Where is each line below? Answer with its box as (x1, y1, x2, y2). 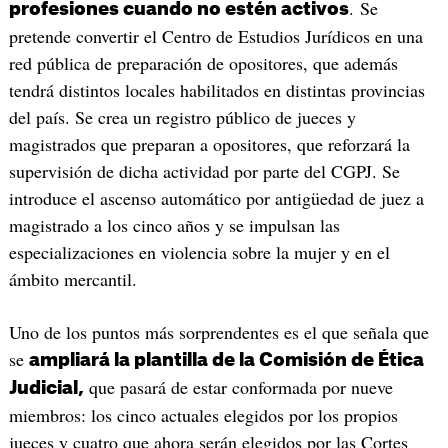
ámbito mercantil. (8, 266, 137, 291)
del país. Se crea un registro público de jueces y (8, 104, 356, 129)
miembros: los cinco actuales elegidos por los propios (8, 403, 398, 428)
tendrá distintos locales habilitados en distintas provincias (8, 77, 425, 102)
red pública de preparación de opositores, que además (8, 50, 398, 75)
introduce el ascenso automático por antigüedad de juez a (8, 185, 424, 210)
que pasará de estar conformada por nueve (83, 375, 393, 400)
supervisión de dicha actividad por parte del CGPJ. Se (8, 158, 400, 183)
